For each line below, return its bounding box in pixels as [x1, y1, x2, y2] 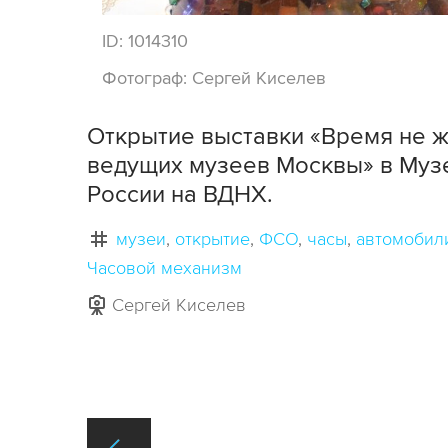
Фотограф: [102, 67, 192, 90]
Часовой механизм [87, 257, 242, 280]
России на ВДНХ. [87, 180, 273, 210]
